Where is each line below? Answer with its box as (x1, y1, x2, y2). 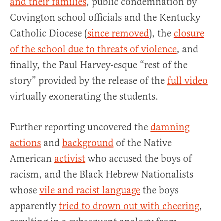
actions (10, 137, 41, 149)
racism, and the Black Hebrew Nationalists (10, 168, 193, 181)
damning (150, 121, 189, 134)
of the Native (113, 137, 172, 149)
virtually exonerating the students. (10, 90, 158, 103)
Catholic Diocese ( (10, 27, 87, 40)
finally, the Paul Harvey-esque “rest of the (10, 59, 187, 72)
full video (167, 74, 208, 87)
